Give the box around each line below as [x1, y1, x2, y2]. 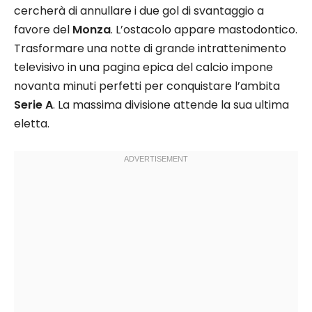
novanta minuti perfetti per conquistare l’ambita [14, 78, 280, 95]
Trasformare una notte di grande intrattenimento [14, 40, 286, 57]
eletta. [14, 116, 49, 132]
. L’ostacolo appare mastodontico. [111, 22, 297, 38]
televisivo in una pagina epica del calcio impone [14, 59, 273, 76]
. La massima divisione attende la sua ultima [53, 97, 289, 114]
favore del [14, 22, 72, 38]
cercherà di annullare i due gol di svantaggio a [14, 3, 264, 19]
